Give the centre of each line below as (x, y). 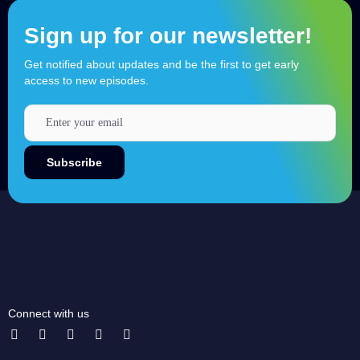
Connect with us (49, 313)
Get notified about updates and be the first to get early (162, 64)
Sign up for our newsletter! (168, 35)
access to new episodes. (86, 80)
